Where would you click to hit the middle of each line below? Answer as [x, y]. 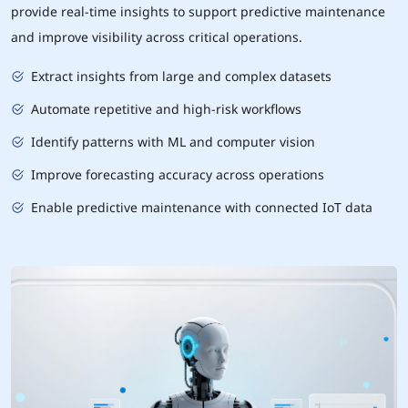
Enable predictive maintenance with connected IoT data [202, 207]
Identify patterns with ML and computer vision [173, 142]
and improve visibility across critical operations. [157, 37]
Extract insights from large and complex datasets [181, 76]
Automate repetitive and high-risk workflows [166, 109]
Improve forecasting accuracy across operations [178, 174]
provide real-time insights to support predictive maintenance [198, 11]
